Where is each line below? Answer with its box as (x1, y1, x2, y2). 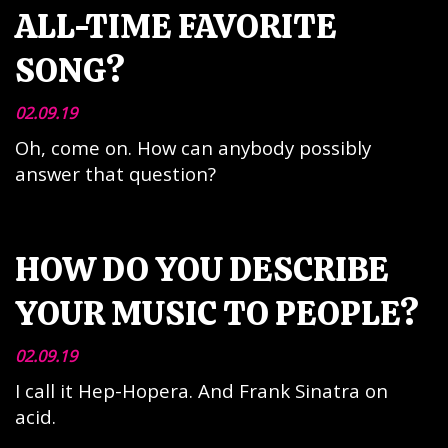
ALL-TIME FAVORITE (15, 4, 337, 48)
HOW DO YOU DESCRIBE (15, 247, 389, 291)
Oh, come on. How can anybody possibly (15, 135, 371, 160)
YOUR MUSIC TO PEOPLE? (15, 291, 419, 335)
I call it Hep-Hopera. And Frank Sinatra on (15, 378, 388, 403)
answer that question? (15, 161, 216, 186)
